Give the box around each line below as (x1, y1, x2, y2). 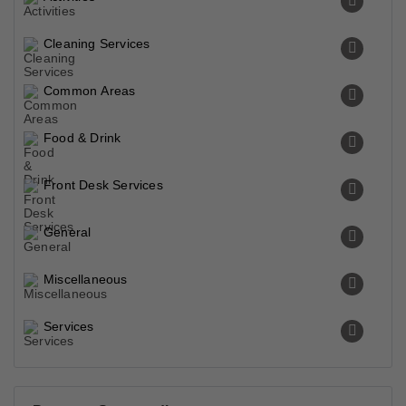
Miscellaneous (43, 272, 128, 286)
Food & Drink (43, 130, 121, 145)
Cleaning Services (43, 36, 150, 51)
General (43, 225, 92, 239)
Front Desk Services (43, 178, 163, 192)
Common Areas (43, 83, 136, 98)
